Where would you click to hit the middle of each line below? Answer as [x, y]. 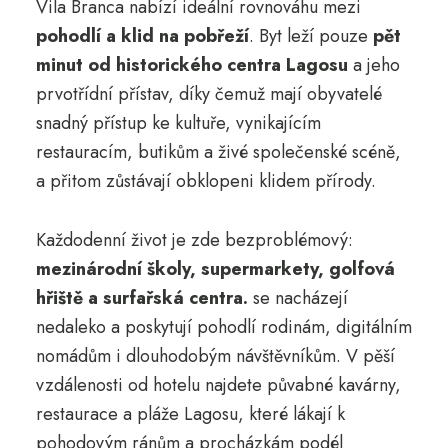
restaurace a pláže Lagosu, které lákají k [190, 413]
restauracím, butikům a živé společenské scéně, [218, 151]
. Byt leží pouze [310, 35]
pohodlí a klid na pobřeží [142, 35]
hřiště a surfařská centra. [141, 297]
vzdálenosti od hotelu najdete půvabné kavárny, [218, 384]
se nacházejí [297, 297]
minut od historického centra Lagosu [191, 64]
